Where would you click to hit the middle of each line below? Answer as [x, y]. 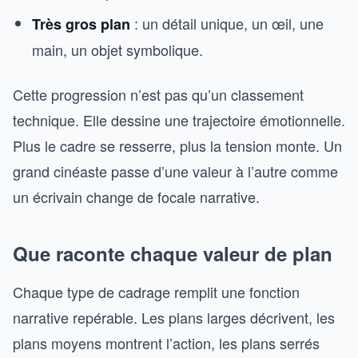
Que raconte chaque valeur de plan [173, 253]
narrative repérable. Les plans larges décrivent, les [174, 317]
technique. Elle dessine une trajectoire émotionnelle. [179, 120]
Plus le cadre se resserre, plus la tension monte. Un [177, 145]
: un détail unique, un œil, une [227, 23]
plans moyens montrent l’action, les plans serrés [166, 343]
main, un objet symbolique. [117, 50]
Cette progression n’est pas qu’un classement [158, 94]
